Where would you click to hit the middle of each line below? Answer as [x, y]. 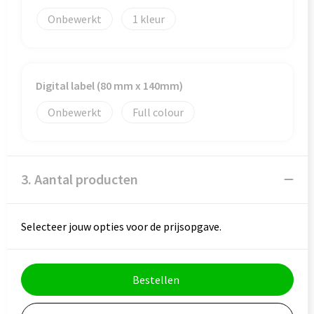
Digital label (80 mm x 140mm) [109, 86]
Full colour [158, 112]
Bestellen [156, 280]
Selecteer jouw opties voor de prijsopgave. [121, 226]
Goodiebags [49, 32]
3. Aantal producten [79, 179]
